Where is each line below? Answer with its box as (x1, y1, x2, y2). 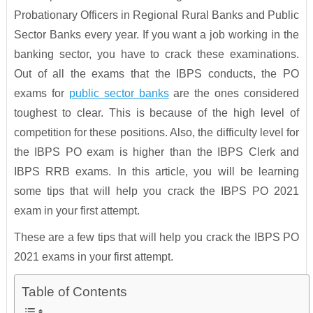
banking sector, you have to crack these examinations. (13, 48, 300, 61)
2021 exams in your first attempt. (13, 251, 173, 263)
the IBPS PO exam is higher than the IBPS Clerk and (13, 146, 300, 159)
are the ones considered (168, 87, 300, 100)
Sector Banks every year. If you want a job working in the (13, 29, 300, 41)
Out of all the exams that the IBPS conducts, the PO (13, 68, 300, 80)
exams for (13, 87, 69, 100)
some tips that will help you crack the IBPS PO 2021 (13, 185, 300, 198)
